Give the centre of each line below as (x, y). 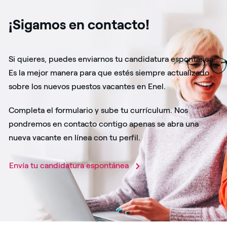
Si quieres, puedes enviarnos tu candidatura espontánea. (112, 59)
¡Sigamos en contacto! (79, 24)
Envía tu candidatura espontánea (70, 165)
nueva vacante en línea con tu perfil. (74, 137)
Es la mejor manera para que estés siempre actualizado (109, 72)
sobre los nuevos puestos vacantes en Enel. (87, 86)
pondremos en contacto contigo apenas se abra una (104, 124)
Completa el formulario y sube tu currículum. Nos (98, 110)
